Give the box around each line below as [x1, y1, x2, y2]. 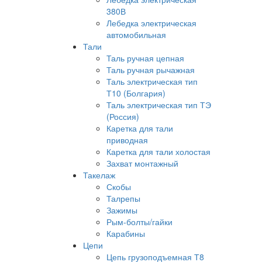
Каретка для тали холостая [106, 146, 211, 157]
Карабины [106, 227, 145, 239]
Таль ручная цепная [106, 52, 184, 64]
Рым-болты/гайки [106, 216, 173, 227]
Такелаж [83, 169, 115, 181]
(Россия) [106, 111, 139, 122]
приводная [106, 134, 148, 146]
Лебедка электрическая [106, 17, 196, 29]
